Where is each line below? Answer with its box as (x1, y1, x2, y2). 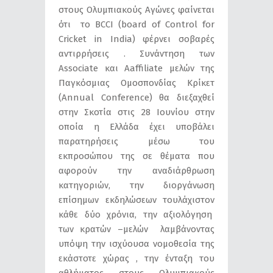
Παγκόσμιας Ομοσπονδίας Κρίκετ (58, 77, 214, 88)
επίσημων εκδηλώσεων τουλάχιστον (58, 194, 214, 205)
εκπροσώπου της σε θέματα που (58, 150, 214, 161)
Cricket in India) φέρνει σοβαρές (58, 33, 214, 44)
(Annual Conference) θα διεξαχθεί (58, 91, 214, 103)
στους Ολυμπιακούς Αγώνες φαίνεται (58, 4, 214, 15)
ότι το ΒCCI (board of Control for (58, 18, 214, 30)
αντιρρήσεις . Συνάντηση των (58, 48, 214, 59)
